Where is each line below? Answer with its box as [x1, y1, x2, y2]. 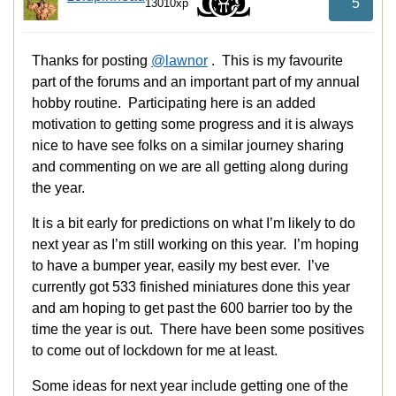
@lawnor [151, 53, 208, 69]
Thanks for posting [32, 53, 151, 69]
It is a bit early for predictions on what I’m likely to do [32, 216, 355, 232]
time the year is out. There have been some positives [32, 322, 364, 338]
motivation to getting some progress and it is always [32, 117, 354, 133]
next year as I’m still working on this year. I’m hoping [32, 237, 359, 253]
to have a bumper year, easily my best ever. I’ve [32, 258, 330, 274]
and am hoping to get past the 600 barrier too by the [32, 301, 353, 316]
